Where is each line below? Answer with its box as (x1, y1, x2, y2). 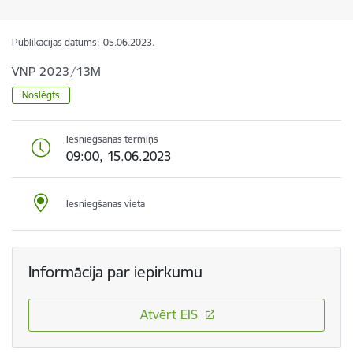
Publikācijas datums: (12, 36, 99, 48)
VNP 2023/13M (12, 64, 102, 79)
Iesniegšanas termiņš (66, 133, 158, 145)
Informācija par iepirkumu (28, 262, 203, 281)
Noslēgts (22, 89, 60, 101)
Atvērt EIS (139, 307, 198, 322)
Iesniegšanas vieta (66, 198, 145, 210)
